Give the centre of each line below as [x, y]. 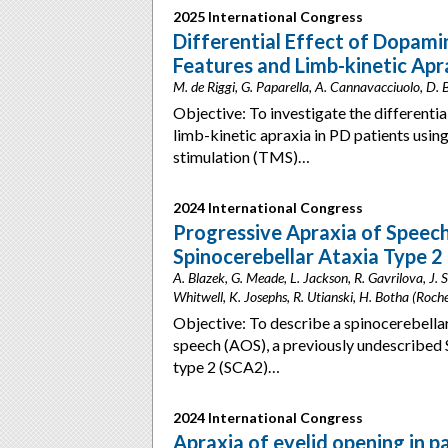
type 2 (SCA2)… [226, 366]
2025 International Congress [268, 16]
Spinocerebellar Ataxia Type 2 [308, 256]
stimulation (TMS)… [241, 156]
